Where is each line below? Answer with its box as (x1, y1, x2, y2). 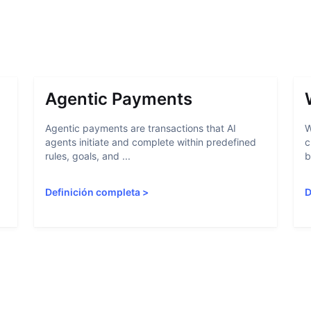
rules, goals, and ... (45, 150, 131, 162)
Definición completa (45, 186, 141, 198)
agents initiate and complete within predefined (45, 136, 257, 148)
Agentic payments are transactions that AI (45, 122, 237, 134)
